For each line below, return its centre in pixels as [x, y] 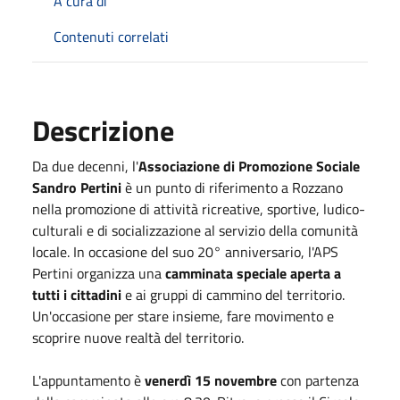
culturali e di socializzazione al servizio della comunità [195, 230]
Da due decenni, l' [85, 166]
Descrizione [103, 130]
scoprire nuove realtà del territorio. [138, 337]
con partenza [318, 380]
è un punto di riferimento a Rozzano [234, 187]
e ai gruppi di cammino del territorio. [235, 294]
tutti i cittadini [79, 294]
